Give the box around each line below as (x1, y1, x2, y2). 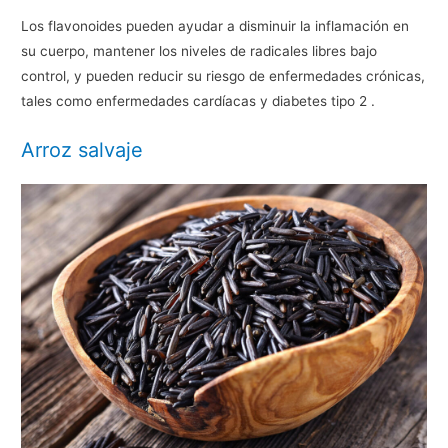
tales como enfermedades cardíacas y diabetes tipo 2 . (21, 92, 376, 109)
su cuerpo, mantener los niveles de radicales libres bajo (21, 42, 378, 59)
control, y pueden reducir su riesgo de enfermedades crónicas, (21, 67, 426, 84)
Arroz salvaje (21, 137, 144, 162)
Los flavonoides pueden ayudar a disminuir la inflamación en (21, 17, 410, 34)
